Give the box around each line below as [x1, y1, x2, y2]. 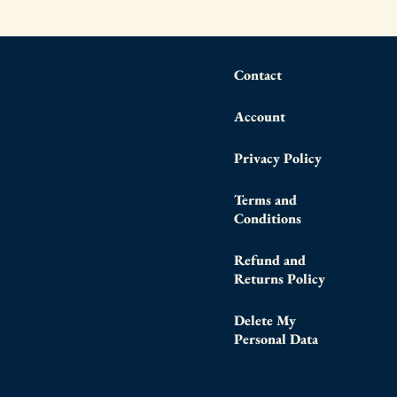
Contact [234, 65, 282, 84]
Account [234, 106, 285, 126]
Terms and [234, 190, 297, 209]
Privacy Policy [234, 148, 322, 167]
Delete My [234, 310, 296, 330]
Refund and [234, 250, 306, 269]
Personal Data [234, 329, 318, 348]
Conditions [234, 208, 301, 228]
